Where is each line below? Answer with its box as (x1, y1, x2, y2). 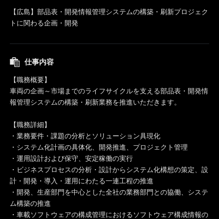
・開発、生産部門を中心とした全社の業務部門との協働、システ (10, 188, 208, 196)
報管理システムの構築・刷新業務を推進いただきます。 (10, 98, 181, 106)
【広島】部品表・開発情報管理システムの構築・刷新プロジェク (10, 8, 208, 16)
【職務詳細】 (10, 121, 51, 129)
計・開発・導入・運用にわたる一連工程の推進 (10, 177, 153, 185)
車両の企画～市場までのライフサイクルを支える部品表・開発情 (10, 87, 208, 95)
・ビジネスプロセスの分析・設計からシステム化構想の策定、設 (10, 166, 208, 174)
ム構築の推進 (10, 199, 51, 207)
